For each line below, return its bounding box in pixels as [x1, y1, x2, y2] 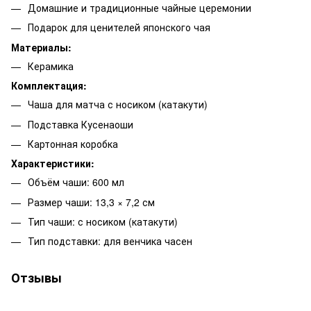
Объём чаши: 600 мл [28, 175, 124, 190]
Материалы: [11, 40, 72, 54]
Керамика [28, 58, 74, 73]
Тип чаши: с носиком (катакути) [28, 215, 178, 229]
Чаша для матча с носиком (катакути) [28, 97, 208, 112]
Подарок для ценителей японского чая [28, 20, 210, 35]
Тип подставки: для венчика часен [28, 234, 192, 249]
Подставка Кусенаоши [28, 117, 133, 131]
